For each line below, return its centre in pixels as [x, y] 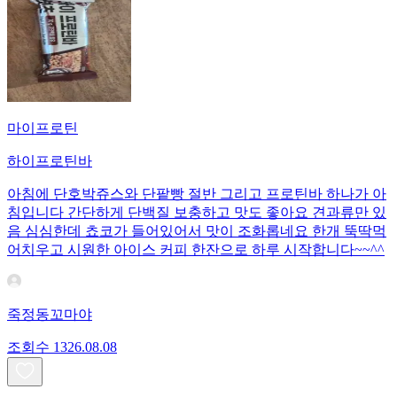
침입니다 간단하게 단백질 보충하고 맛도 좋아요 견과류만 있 [197, 213]
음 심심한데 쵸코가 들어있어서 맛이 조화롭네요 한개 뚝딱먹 [197, 231]
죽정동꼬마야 [50, 315]
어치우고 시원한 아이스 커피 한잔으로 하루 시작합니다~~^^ [196, 250]
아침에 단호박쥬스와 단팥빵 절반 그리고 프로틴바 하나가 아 [197, 194]
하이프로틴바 [50, 161]
